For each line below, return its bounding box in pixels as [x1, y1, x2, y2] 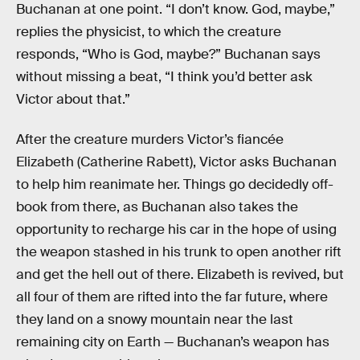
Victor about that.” [16, 90, 130, 108]
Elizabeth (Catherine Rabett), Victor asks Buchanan [16, 153, 337, 170]
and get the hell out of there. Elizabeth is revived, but [16, 265, 344, 283]
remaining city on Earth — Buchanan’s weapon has [16, 333, 329, 350]
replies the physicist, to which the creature [16, 22, 281, 40]
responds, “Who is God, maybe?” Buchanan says [16, 45, 321, 63]
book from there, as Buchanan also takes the [16, 198, 298, 215]
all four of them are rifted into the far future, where [16, 288, 328, 305]
